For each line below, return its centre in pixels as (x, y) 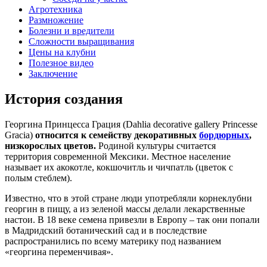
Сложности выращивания (81, 41)
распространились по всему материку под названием (113, 241)
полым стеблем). (38, 178)
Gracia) (20, 135)
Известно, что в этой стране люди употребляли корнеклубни (128, 198)
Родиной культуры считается (156, 145)
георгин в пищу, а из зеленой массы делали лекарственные (125, 209)
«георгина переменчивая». (59, 252)
